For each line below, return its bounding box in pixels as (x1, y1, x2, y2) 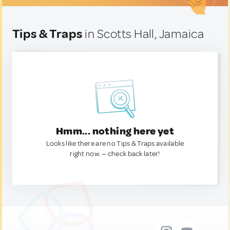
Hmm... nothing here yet (55, 125, 175, 138)
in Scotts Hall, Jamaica (82, 26, 204, 42)
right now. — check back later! (70, 149, 160, 158)
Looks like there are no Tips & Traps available (46, 139, 184, 148)
